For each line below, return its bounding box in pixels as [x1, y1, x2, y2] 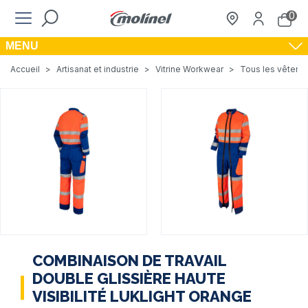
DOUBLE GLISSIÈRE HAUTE [32, 269, 225, 287]
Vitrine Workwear [155, 64, 223, 74]
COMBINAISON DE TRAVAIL [32, 252, 226, 269]
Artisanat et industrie [56, 64, 139, 74]
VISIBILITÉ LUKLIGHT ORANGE [32, 287, 252, 305]
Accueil [10, 64, 40, 74]
